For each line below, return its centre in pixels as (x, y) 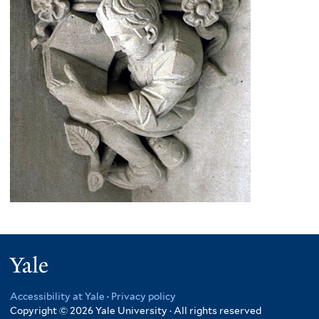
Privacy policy (143, 296)
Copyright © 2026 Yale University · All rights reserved (136, 310)
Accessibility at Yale (57, 296)
